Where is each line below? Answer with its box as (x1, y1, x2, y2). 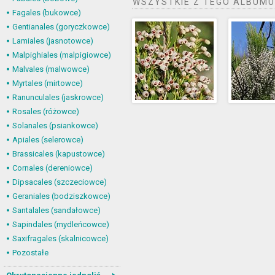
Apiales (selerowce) (12, 135, 83, 144)
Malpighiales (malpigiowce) (12, 50, 111, 60)
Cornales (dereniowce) (12, 163, 93, 172)
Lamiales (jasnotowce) (12, 36, 93, 45)
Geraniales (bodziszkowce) (12, 192, 110, 201)
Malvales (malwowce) (12, 64, 90, 74)
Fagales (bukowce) (12, 8, 81, 17)
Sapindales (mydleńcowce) (12, 220, 109, 229)
